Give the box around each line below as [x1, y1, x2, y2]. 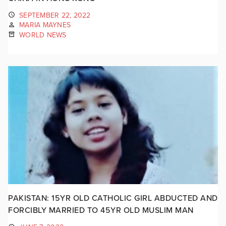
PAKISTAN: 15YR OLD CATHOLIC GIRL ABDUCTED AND [8, 193, 218, 204]
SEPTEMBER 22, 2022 [19, 11, 91, 20]
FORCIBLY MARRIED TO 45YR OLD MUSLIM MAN [8, 205, 194, 216]
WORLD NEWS [19, 30, 67, 39]
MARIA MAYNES [19, 21, 71, 30]
